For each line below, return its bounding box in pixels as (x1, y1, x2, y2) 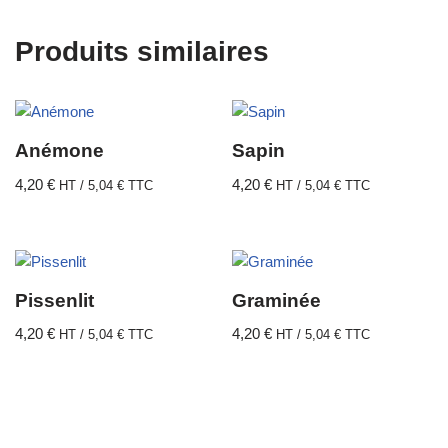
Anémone (15, 140, 104, 162)
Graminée (232, 290, 322, 312)
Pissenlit (15, 290, 94, 312)
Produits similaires (15, 36, 269, 68)
